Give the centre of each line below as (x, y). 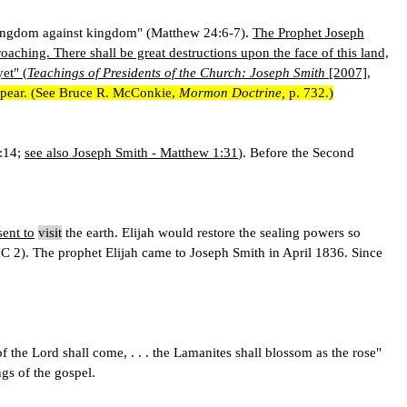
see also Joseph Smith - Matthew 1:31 (131, 152)
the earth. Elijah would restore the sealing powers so (211, 232)
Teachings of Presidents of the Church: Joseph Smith (176, 72)
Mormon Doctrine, (232, 92)
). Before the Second (296, 152)
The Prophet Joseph (308, 32)
